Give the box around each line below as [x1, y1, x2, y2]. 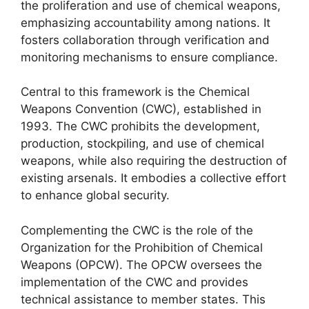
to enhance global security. [21, 188, 170, 202]
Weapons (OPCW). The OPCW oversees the [21, 257, 262, 272]
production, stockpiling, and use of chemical [21, 137, 264, 150]
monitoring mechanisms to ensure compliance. [21, 50, 278, 64]
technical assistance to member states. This [21, 292, 266, 306]
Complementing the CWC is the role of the [21, 223, 253, 237]
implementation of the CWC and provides [21, 275, 248, 289]
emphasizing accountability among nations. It [21, 15, 270, 30]
